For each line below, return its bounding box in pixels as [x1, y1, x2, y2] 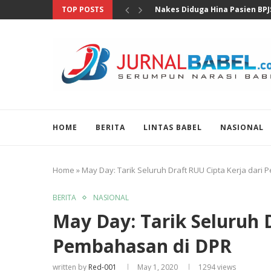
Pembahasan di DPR [53, 233, 232, 258]
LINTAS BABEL [143, 122, 202, 132]
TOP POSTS [62, 4, 103, 15]
